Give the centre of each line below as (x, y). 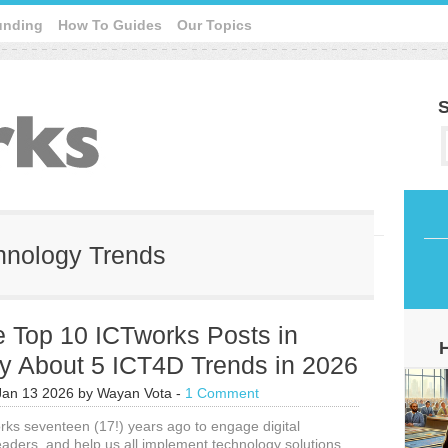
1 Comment (222, 393)
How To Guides (110, 25)
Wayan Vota (134, 393)
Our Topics (214, 25)
